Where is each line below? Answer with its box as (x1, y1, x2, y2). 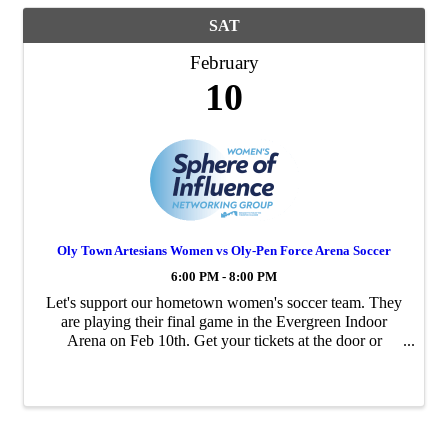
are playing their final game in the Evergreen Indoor (61, 312, 387, 330)
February (189, 51, 259, 73)
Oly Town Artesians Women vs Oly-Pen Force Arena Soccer (57, 242, 391, 258)
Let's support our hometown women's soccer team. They (46, 293, 402, 311)
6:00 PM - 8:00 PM (171, 269, 277, 284)
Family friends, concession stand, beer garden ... (72, 369, 376, 387)
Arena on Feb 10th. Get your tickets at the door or (66, 331, 382, 349)
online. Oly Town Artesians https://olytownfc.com (66, 350, 382, 368)
